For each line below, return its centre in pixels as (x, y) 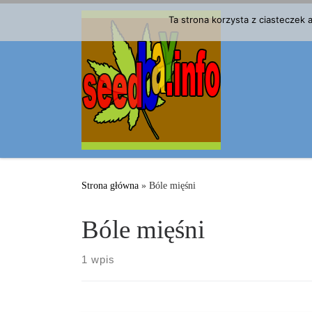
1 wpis (98, 260)
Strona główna (110, 186)
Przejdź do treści (57, 19)
